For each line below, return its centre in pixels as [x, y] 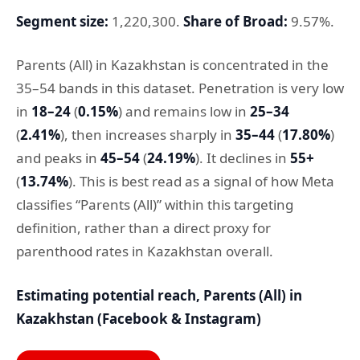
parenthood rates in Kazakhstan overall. [145, 252]
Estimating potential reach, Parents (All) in [159, 295]
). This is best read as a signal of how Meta [201, 182]
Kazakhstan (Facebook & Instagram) [139, 318]
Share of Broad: [235, 21]
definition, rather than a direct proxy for [143, 228]
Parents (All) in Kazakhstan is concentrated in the [172, 65]
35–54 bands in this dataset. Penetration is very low [180, 88]
